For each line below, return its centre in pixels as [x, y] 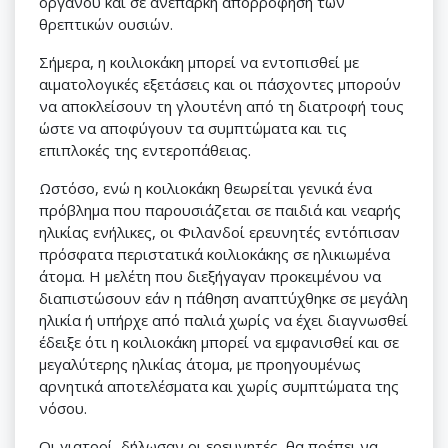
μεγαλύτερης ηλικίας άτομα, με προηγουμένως [200, 364]
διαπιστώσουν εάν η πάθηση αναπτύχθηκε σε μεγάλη [223, 298]
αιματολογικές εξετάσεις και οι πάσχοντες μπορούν [220, 84]
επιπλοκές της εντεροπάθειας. [145, 150]
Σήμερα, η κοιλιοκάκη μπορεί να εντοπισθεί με [199, 62]
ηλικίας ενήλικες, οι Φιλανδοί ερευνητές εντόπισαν [219, 232]
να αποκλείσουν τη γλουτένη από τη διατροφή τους [221, 106]
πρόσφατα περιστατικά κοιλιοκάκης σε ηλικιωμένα [214, 254]
